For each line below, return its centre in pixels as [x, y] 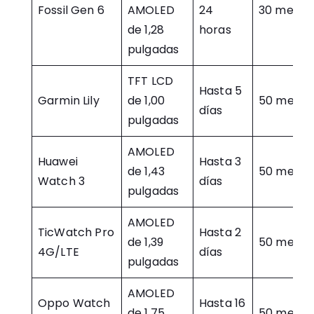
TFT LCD [151, 81]
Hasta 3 [220, 162]
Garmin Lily [69, 101]
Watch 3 [62, 181]
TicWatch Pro [76, 232]
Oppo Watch [74, 303]
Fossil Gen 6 [71, 10]
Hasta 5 [221, 91]
